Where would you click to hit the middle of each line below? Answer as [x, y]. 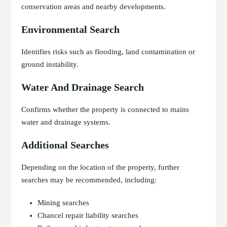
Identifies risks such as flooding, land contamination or [108, 52]
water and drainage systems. [66, 122]
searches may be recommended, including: [89, 180]
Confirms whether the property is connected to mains [105, 110]
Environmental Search [71, 30]
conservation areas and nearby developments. [94, 7]
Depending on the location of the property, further [101, 167]
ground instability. [50, 65]
